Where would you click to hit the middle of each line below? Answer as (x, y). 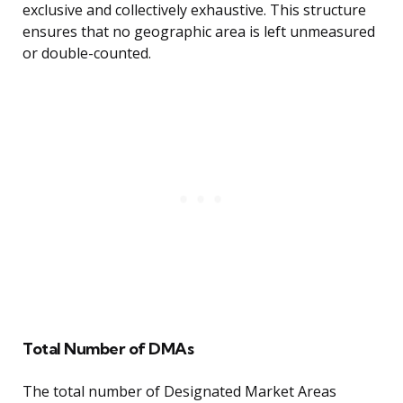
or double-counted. (87, 54)
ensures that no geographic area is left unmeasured (199, 32)
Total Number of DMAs (108, 349)
